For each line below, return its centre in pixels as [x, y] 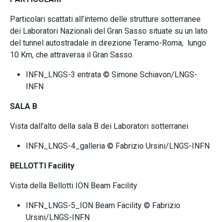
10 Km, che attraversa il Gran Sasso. [72, 55]
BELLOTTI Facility [42, 166]
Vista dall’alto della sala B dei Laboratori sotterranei [99, 126]
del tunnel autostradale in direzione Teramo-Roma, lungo [108, 43]
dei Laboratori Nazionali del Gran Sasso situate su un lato [109, 31]
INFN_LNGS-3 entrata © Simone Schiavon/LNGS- [111, 75]
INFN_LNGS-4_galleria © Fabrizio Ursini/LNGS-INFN [118, 146]
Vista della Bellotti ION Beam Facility [74, 186]
